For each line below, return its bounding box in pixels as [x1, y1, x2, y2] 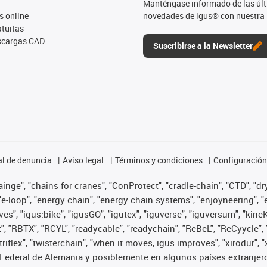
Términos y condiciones [114, 154, 203, 166]
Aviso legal [63, 154, 104, 166]
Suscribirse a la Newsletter [153, 40, 253, 51]
